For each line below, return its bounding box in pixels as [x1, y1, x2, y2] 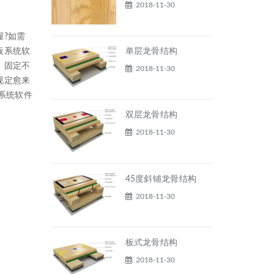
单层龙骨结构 [125, 47, 178, 56]
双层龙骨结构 [125, 111, 178, 120]
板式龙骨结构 [125, 239, 178, 248]
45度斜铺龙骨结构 [125, 174, 197, 183]
